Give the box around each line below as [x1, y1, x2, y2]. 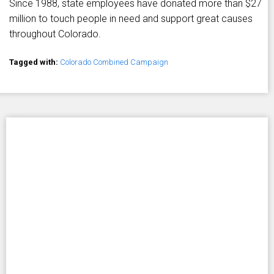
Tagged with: [9, 57, 60, 67]
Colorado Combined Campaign [60, 57, 168, 67]
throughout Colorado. [9, 28, 101, 40]
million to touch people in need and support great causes [9, 13, 253, 25]
